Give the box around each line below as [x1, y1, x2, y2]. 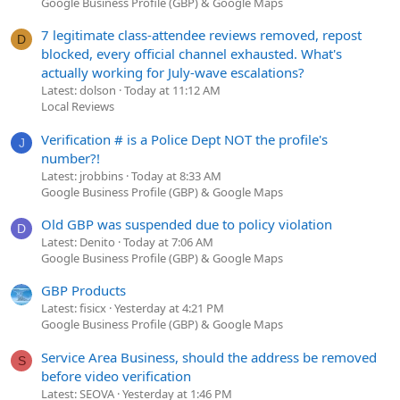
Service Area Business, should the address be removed [41, 347, 377, 366]
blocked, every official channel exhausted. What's [41, 45, 342, 63]
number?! [41, 148, 100, 167]
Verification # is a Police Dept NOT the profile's [41, 129, 328, 148]
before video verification [41, 366, 191, 385]
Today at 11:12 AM [124, 82, 221, 99]
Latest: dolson [41, 82, 116, 99]
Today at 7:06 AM [123, 234, 213, 251]
